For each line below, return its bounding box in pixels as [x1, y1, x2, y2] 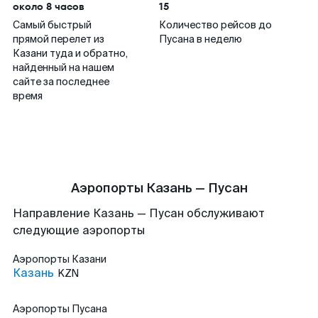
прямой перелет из [13, 33, 104, 45]
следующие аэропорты [13, 223, 145, 238]
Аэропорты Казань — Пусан [70, 180, 248, 197]
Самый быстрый [13, 18, 92, 31]
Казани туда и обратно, [13, 47, 128, 60]
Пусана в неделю [159, 33, 242, 45]
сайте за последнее [13, 75, 109, 88]
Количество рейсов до [159, 18, 272, 31]
